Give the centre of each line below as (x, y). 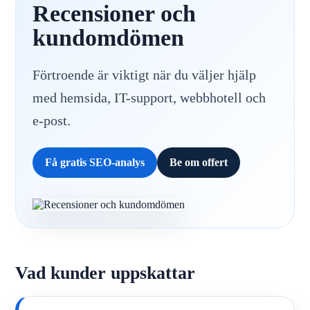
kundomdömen (108, 37)
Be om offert (199, 162)
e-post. (52, 120)
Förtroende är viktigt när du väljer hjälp (144, 74)
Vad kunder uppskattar (105, 273)
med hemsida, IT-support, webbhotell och (149, 97)
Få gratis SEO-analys (95, 162)
